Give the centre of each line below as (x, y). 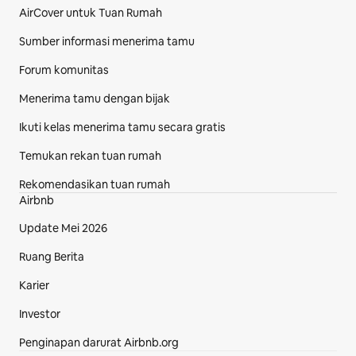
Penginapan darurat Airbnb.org (99, 343)
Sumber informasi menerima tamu (107, 42)
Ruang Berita (52, 257)
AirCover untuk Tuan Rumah (91, 13)
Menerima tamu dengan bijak (95, 99)
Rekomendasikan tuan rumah (95, 185)
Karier (34, 286)
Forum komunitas (64, 70)
